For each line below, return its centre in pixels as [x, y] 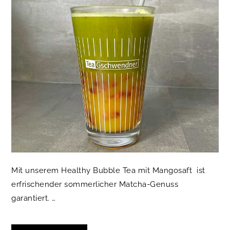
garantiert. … [34, 198]
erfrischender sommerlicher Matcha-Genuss [95, 184]
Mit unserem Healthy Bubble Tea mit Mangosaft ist [108, 170]
